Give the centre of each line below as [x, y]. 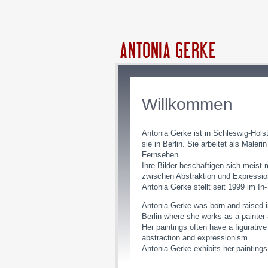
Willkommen [187, 104]
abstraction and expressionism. [196, 238]
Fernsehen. [161, 155]
